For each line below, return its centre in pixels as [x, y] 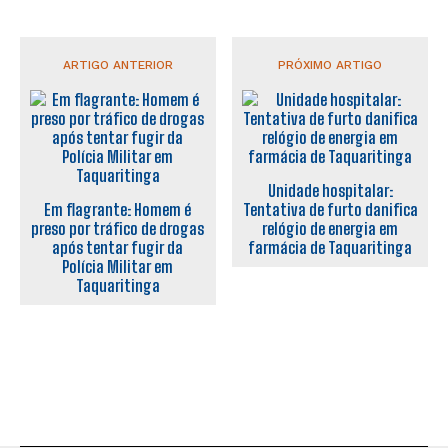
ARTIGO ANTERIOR [117, 65]
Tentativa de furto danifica [330, 210]
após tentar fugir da [118, 248]
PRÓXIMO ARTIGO [330, 65]
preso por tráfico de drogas [118, 229]
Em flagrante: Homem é [118, 210]
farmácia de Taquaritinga [330, 248]
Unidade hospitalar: [330, 191]
